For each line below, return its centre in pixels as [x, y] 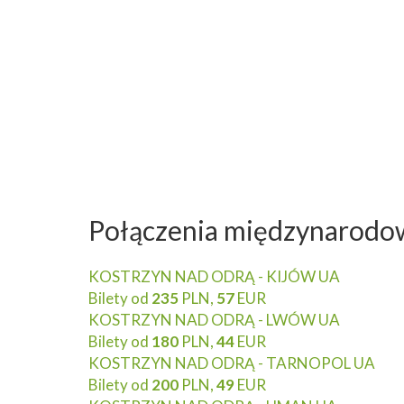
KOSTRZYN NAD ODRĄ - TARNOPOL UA [232, 363]
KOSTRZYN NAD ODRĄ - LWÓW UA [214, 320]
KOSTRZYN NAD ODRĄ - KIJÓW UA [214, 276]
